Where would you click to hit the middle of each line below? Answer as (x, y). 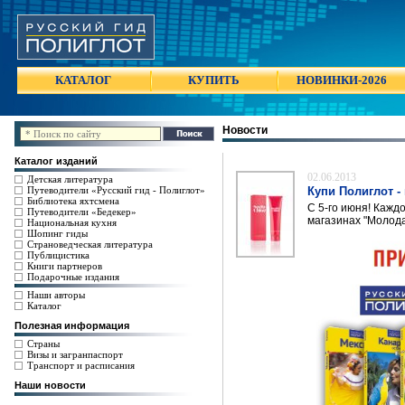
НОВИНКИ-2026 (342, 80)
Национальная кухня (72, 222)
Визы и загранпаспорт (75, 354)
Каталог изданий (56, 161)
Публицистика (58, 255)
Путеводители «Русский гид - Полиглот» (116, 190)
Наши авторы (56, 295)
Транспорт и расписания (81, 365)
